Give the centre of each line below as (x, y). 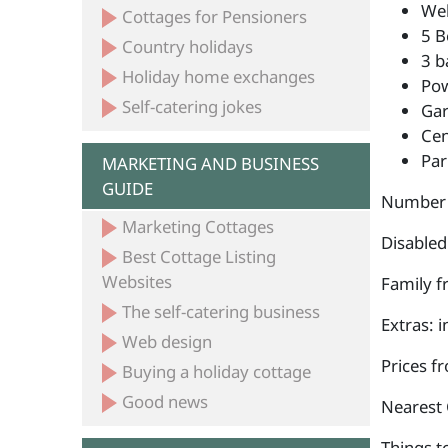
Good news (165, 401)
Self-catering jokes (192, 106)
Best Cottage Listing (199, 256)
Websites (137, 281)
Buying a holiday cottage (217, 371)
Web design (167, 341)
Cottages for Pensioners (215, 16)
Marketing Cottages (198, 226)
